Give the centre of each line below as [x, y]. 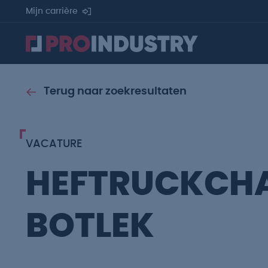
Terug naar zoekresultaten [115, 92]
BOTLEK [90, 227]
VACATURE [54, 144]
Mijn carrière [52, 11]
